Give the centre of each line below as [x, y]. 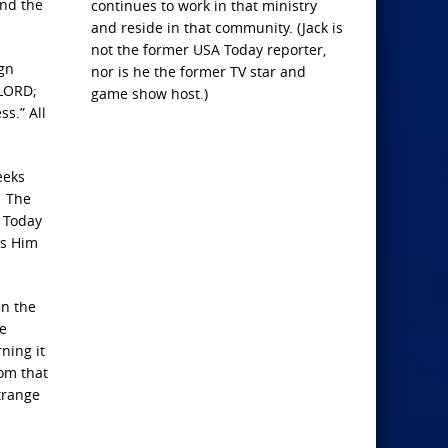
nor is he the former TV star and [198, 71]
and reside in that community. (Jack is [217, 27]
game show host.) [149, 93]
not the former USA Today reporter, [208, 49]
